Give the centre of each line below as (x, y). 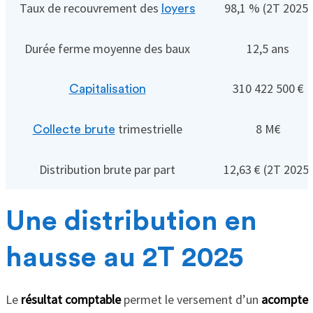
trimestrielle (148, 129)
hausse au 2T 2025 (124, 258)
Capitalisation (107, 89)
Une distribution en (131, 222)
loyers (178, 9)
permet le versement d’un (191, 300)
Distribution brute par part (107, 170)
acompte (284, 300)
